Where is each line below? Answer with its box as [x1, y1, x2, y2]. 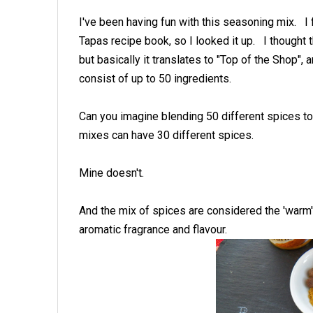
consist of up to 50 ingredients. [79, 72, 231, 85]
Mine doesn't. [79, 166, 147, 180]
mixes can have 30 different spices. [79, 129, 254, 142]
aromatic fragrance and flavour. [79, 223, 227, 236]
